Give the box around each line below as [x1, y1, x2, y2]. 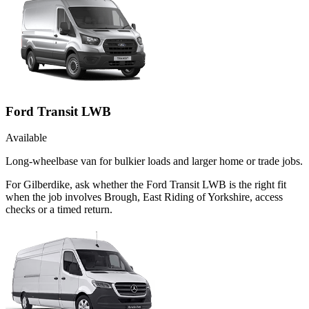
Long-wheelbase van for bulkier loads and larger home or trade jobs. [6, 155, 303, 168]
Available [6, 132, 47, 144]
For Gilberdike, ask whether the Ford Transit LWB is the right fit [6, 179, 286, 191]
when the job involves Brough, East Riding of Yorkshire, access [6, 191, 283, 203]
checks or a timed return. [6, 203, 112, 216]
